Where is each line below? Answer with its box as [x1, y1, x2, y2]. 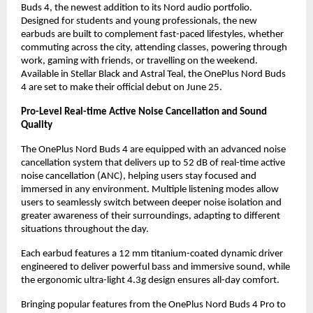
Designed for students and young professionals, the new [21, 16, 257, 27]
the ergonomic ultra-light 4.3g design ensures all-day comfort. [21, 275, 282, 286]
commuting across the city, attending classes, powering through [21, 43, 287, 54]
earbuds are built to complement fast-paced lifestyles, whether [21, 29, 284, 41]
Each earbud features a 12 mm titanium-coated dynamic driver [21, 249, 283, 260]
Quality [21, 120, 52, 131]
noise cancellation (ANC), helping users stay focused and [21, 171, 256, 182]
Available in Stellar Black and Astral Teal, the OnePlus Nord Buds [21, 69, 286, 80]
